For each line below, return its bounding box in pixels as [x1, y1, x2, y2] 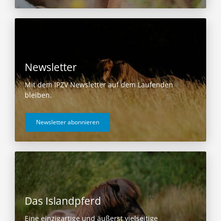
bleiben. [25, 90, 52, 100]
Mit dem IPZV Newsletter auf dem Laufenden [25, 80, 173, 90]
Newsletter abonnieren [36, 118, 99, 127]
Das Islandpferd [25, 193, 101, 208]
